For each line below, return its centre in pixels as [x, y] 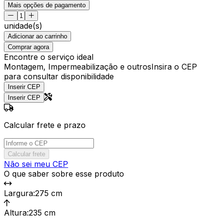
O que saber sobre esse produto [64, 173]
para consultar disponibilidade [59, 76]
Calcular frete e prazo [45, 125]
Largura [18, 193]
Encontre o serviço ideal [49, 57]
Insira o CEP [174, 66]
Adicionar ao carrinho [37, 36]
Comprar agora [28, 47]
